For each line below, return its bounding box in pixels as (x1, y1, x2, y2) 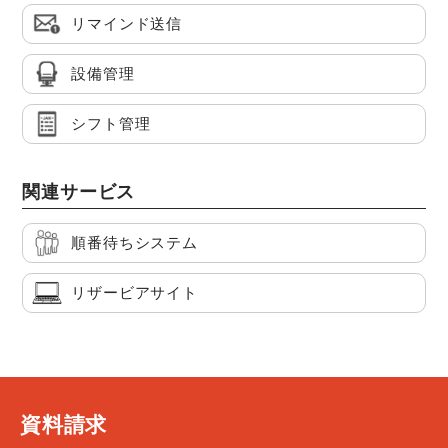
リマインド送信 (71, 15, 183, 33)
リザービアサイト (71, 284, 198, 302)
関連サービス (22, 182, 136, 203)
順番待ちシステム (71, 234, 198, 252)
